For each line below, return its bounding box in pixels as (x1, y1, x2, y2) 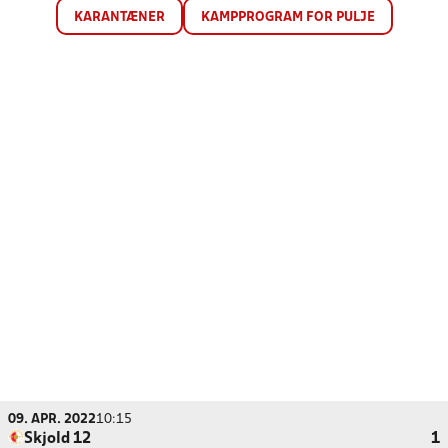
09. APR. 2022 (8, 413, 96, 426)
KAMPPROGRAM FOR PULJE (200, 11, 375, 24)
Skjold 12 (24, 432, 91, 446)
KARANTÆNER (73, 11, 165, 24)
